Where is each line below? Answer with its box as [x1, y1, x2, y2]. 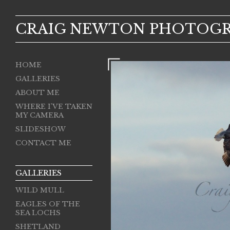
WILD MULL [15, 186, 64, 195]
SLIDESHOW [15, 125, 66, 133]
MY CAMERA [15, 111, 64, 120]
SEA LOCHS [15, 208, 61, 217]
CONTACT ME [15, 139, 71, 147]
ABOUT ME [15, 88, 60, 97]
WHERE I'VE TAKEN [15, 102, 92, 111]
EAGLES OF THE [15, 200, 80, 208]
